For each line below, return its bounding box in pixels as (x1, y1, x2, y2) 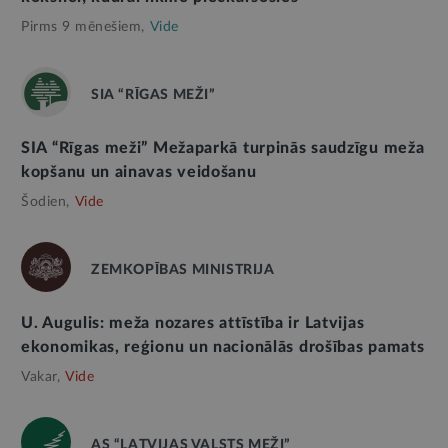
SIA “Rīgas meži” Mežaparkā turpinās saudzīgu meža (21, 140, 425, 157)
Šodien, (21, 195, 70, 210)
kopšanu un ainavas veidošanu (21, 164, 257, 181)
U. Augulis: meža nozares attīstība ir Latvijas (21, 315, 365, 332)
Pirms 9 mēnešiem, (21, 20, 145, 35)
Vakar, (21, 370, 60, 385)
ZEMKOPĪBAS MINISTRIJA (91, 263, 275, 278)
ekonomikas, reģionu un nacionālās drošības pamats (21, 339, 425, 356)
